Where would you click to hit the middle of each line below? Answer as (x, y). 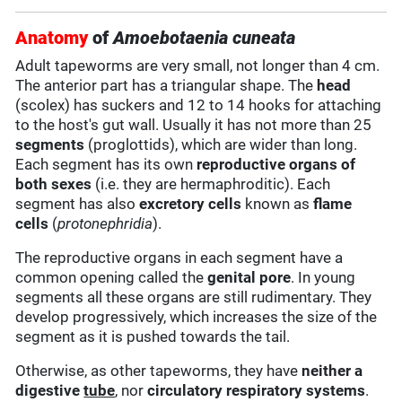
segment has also (78, 204)
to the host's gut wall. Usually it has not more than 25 (194, 125)
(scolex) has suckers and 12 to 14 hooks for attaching (199, 105)
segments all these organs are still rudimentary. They (194, 297)
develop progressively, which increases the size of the (197, 317)
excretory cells (191, 204)
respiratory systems (296, 391)
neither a (332, 371)
